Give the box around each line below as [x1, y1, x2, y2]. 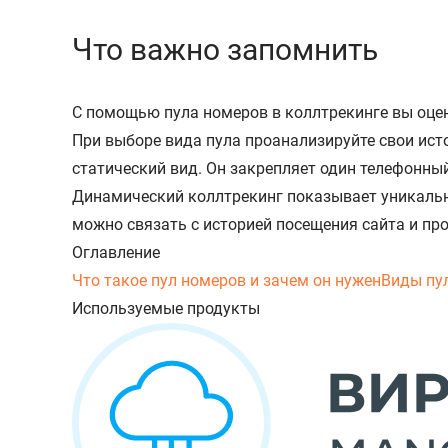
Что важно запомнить [72, 31, 378, 67]
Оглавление [72, 242, 160, 262]
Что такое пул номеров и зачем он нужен [72, 270, 381, 290]
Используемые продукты [72, 298, 260, 318]
